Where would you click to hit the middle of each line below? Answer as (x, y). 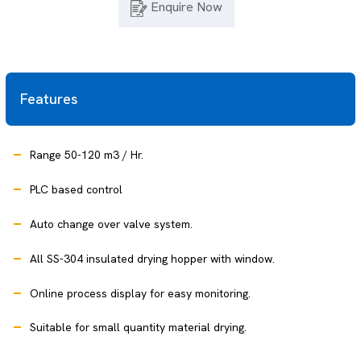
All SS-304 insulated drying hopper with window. (153, 258)
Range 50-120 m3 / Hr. (87, 155)
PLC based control (77, 189)
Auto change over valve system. (112, 224)
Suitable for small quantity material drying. (139, 328)
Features (50, 99)
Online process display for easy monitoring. (141, 293)
